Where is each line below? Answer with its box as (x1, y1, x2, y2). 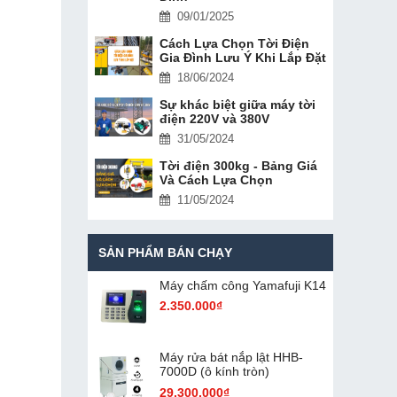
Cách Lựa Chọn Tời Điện (159, 35, 309, 51)
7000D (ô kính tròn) (159, 364, 269, 379)
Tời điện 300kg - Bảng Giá (159, 158, 317, 173)
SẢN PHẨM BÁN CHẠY (97, 245, 232, 260)
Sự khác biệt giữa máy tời (159, 97, 315, 112)
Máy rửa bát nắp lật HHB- (159, 350, 303, 365)
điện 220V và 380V (159, 111, 269, 126)
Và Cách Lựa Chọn (159, 172, 273, 187)
